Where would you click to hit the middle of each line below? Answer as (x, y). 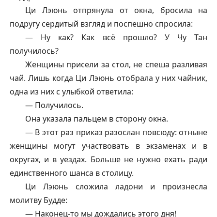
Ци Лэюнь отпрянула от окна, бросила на (116, 10)
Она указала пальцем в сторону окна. (97, 118)
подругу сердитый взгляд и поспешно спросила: (101, 23)
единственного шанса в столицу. (72, 173)
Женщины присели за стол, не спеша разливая (116, 64)
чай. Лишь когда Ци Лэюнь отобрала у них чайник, (108, 78)
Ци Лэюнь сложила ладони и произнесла (116, 186)
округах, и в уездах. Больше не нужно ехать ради (108, 159)
